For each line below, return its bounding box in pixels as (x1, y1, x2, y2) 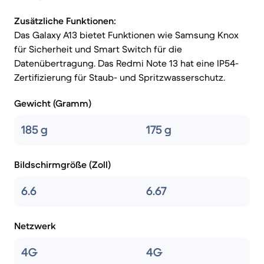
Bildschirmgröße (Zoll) (14, 159, 111, 170)
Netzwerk (14, 220, 56, 232)
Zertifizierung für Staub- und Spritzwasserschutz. (14, 71, 225, 83)
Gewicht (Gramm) (14, 97, 91, 109)
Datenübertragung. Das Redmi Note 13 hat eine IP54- (14, 57, 239, 69)
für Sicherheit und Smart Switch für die (14, 43, 182, 55)
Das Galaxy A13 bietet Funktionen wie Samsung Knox (14, 29, 239, 41)
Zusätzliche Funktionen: (14, 15, 116, 27)
